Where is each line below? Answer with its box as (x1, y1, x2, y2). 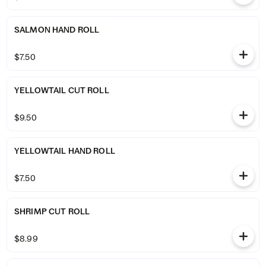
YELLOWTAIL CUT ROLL (14, 85, 109, 96)
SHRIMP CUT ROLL (14, 206, 90, 217)
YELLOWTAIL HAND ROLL (14, 145, 115, 156)
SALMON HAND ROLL (14, 24, 100, 35)
